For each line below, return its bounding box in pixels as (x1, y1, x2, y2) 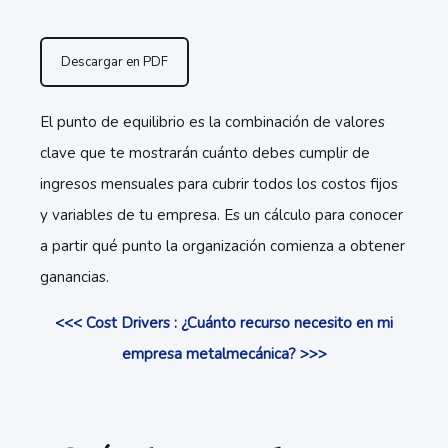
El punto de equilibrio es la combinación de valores (40, 112, 385, 132)
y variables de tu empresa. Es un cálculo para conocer (40, 205, 403, 225)
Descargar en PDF (61, 53, 168, 71)
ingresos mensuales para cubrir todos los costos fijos (40, 174, 398, 194)
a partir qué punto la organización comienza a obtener (40, 236, 405, 256)
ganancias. (40, 267, 109, 287)
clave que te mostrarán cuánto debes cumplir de (40, 143, 370, 163)
